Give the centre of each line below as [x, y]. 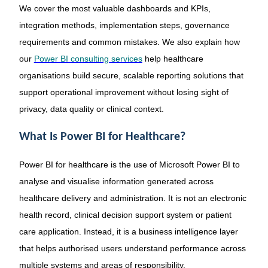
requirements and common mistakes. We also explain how [129, 42]
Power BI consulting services [88, 59]
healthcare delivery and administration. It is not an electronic [133, 198]
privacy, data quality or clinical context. [91, 109]
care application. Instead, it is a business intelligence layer [128, 231]
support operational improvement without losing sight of [124, 92]
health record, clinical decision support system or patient [125, 214]
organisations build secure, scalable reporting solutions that [131, 76]
